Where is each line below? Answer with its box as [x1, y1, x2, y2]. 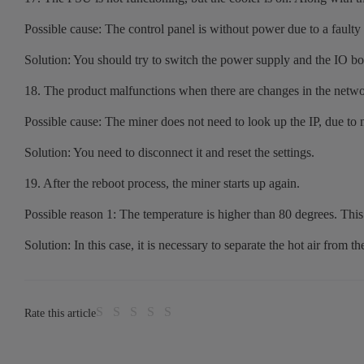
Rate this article [24, 306, 96, 319]
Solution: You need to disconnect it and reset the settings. [24, 145, 314, 160]
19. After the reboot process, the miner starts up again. [24, 176, 300, 191]
